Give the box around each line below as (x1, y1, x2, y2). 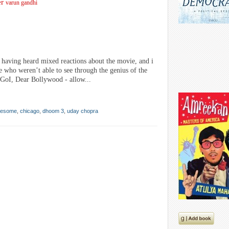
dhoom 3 (42, 108, 64, 114)
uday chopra (67, 108, 98, 114)
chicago (20, 108, 39, 114)
